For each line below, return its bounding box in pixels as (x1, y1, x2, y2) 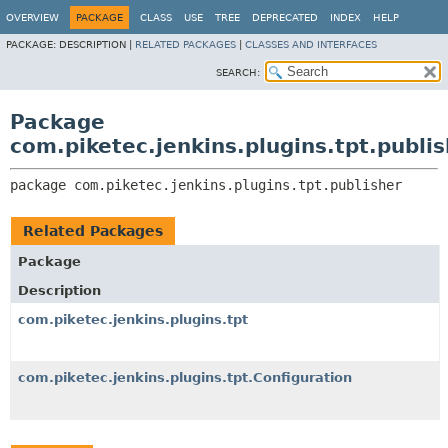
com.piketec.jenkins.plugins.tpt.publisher (74, 177, 402, 193)
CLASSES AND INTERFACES (245, 39, 377, 50)
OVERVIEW (6, 12, 59, 23)
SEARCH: (216, 67, 260, 78)
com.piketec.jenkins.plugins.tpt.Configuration (18, 370, 352, 385)
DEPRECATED (252, 12, 318, 23)
